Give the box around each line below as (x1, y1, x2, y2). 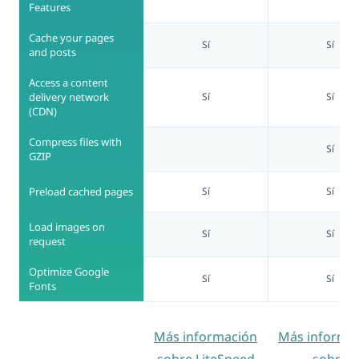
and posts (29, 44, 76, 59)
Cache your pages (29, 30, 114, 45)
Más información (154, 327, 257, 345)
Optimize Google (29, 264, 109, 279)
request (29, 233, 66, 248)
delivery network (29, 89, 109, 104)
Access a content (29, 75, 108, 90)
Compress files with (29, 134, 122, 149)
